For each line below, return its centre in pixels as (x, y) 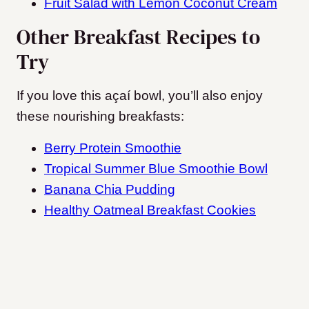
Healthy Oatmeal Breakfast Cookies (150, 210)
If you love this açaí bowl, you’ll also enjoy (140, 96)
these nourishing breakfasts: (100, 117)
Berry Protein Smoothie (113, 148)
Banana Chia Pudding (110, 190)
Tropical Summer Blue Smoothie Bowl (156, 169)
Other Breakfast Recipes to (138, 37)
